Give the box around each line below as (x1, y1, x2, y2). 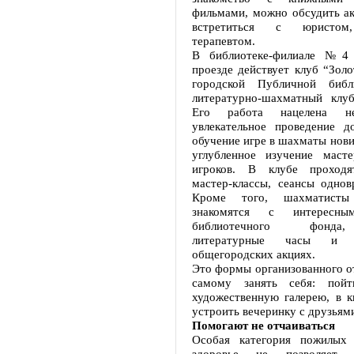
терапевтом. (192, 34, 255, 47)
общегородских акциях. (192, 247, 315, 261)
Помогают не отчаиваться (192, 318, 335, 332)
